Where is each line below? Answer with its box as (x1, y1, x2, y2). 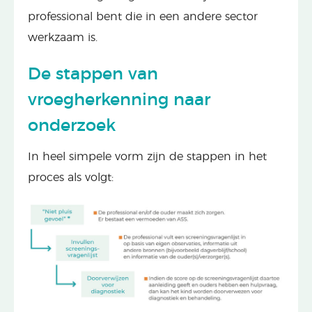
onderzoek (28, 117, 116, 134)
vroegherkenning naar (28, 91, 210, 109)
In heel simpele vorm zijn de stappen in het (28, 150, 267, 162)
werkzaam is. (28, 31, 97, 43)
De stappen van (28, 65, 158, 83)
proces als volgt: (28, 171, 114, 183)
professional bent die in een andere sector (28, 10, 258, 22)
